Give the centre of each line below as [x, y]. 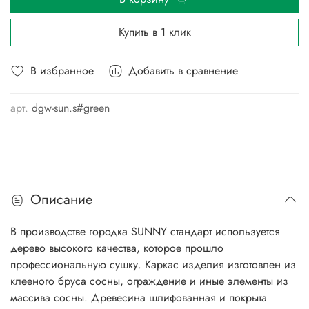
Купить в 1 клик [154, 32]
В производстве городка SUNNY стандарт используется [145, 232]
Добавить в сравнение [183, 70]
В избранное [62, 70]
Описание [61, 200]
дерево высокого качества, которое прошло [117, 248]
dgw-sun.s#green [71, 108]
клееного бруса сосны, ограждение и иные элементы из [149, 281]
